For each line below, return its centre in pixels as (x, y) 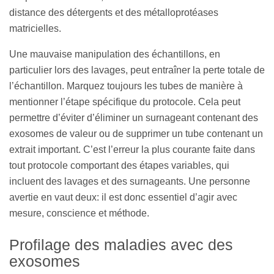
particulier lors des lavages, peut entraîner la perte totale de (137, 70)
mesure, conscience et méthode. (80, 213)
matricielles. (35, 29)
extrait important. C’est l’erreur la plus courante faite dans (132, 150)
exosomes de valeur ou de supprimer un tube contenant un (136, 134)
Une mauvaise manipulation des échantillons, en (115, 54)
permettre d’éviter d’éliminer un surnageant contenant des (134, 118)
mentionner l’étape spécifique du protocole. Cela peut (125, 102)
